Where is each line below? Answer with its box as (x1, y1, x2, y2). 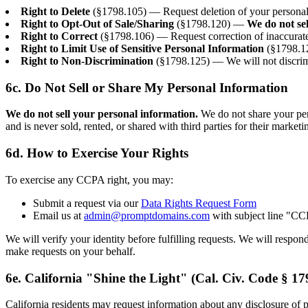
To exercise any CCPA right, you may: (5, 173, 173, 186)
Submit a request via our (33, 197, 141, 209)
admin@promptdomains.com (84, 209, 210, 221)
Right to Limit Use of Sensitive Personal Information (21, 43, 264, 54)
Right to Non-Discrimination (21, 55, 153, 67)
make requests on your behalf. (5, 245, 135, 257)
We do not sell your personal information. (5, 108, 198, 120)
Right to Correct (21, 30, 98, 42)
